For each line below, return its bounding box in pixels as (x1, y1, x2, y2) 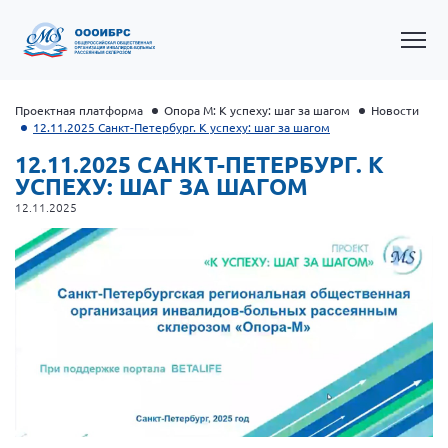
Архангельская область (42, 357, 217, 378)
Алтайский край (42, 325, 161, 346)
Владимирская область (42, 421, 214, 442)
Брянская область (42, 389, 176, 410)
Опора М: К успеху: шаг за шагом (164, 102, 350, 118)
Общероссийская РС (42, 293, 195, 314)
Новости (371, 102, 419, 118)
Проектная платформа (15, 102, 143, 118)
